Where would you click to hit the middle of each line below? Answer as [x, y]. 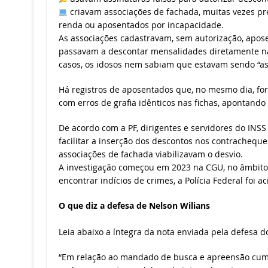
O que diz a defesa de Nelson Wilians [134, 206]
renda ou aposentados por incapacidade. [141, 25]
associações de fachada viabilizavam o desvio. [150, 154]
